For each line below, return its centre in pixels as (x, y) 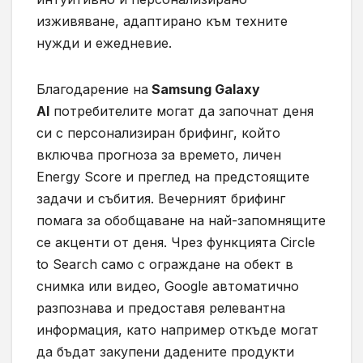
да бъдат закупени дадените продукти (165, 351)
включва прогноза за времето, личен (159, 154)
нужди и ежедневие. (104, 43)
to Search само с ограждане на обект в (165, 264)
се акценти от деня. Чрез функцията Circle (176, 242)
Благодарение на (92, 89)
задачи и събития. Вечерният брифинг (161, 198)
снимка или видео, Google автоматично (168, 286)
